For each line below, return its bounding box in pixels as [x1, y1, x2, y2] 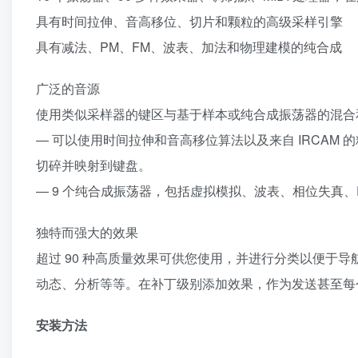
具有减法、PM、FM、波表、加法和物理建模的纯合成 [36, 38, 342, 57]
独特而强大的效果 [36, 223, 138, 242]
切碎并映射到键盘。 [36, 156, 151, 175]
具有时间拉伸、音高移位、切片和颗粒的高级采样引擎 [36, 12, 343, 31]
